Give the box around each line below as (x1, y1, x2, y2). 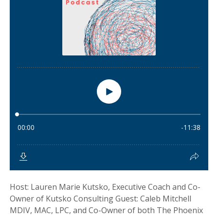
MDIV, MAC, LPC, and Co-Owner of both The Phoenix (10, 205, 203, 216)
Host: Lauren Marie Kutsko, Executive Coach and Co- (10, 182, 200, 192)
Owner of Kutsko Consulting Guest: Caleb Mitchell (10, 193, 191, 204)
